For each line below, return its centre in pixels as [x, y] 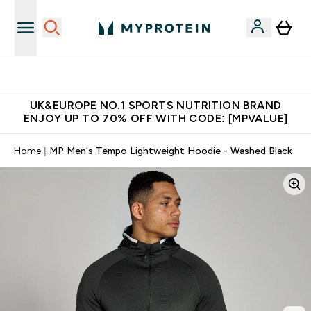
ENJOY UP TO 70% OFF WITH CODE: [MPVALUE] [155, 118]
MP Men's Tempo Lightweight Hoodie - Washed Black [171, 151]
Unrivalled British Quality [164, 73]
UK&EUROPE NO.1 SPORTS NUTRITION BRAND [155, 105]
